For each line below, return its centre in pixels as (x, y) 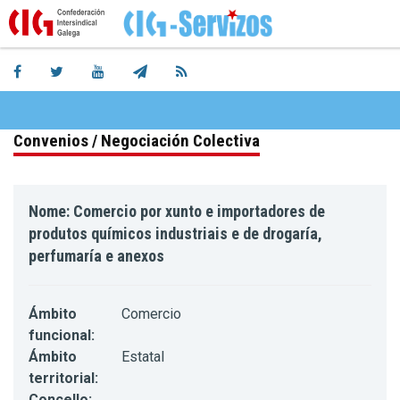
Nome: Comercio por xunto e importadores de (177, 212)
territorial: (63, 379)
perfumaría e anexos (96, 256)
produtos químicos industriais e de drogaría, (175, 234)
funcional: (62, 336)
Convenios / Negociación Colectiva (137, 141)
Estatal (142, 357)
